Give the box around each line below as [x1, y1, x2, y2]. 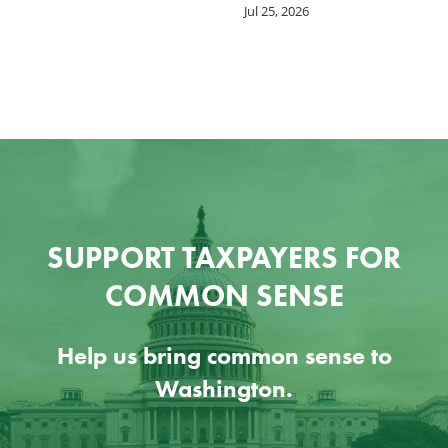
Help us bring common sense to [56, 341, 392, 371]
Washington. [155, 374, 293, 404]
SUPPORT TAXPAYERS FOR [47, 239, 401, 277]
